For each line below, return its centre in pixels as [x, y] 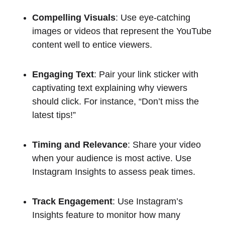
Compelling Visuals [74, 18]
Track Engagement [72, 202]
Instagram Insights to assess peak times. [114, 172]
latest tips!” [54, 115]
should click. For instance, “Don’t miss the [116, 102]
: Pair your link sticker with [146, 75]
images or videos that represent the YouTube [122, 31]
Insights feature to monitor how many [106, 215]
